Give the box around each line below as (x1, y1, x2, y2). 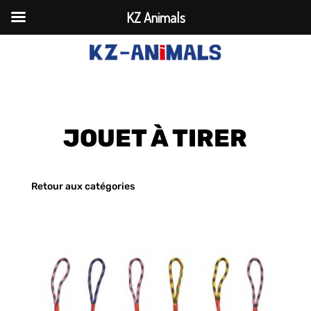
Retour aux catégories (31, 180, 135, 192)
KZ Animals (126, 8, 185, 26)
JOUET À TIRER (63, 123, 248, 153)
